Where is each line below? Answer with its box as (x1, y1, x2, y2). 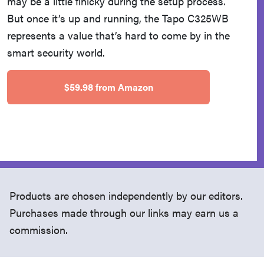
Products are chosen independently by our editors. (9, 188, 243, 203)
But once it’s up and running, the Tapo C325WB (7, 10, 229, 25)
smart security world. (7, 44, 105, 60)
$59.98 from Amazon (64, 80, 153, 94)
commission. (9, 222, 68, 237)
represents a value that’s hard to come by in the (7, 27, 230, 42)
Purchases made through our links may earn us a (9, 205, 239, 220)
